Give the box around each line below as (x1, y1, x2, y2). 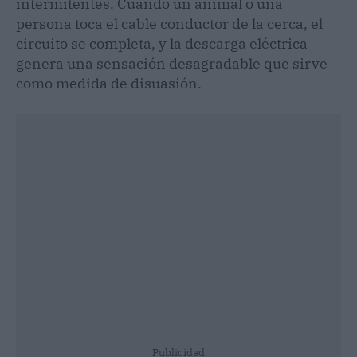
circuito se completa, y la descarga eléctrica (16, 33, 308, 53)
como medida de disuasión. (16, 73, 202, 92)
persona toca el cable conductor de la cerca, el (16, 14, 323, 33)
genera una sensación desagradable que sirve (16, 53, 328, 73)
